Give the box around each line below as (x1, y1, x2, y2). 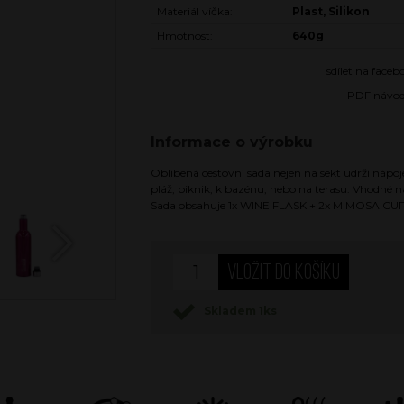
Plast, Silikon (292, 4, 370, 18)
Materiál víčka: (157, 4, 233, 18)
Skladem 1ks (204, 303, 277, 317)
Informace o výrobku (151, 133, 313, 151)
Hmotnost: (157, 28, 213, 42)
